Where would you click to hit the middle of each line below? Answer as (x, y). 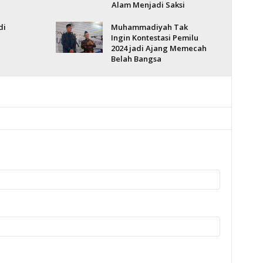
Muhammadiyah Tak (149, 27)
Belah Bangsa (136, 59)
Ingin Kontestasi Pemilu (154, 38)
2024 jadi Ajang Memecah (159, 48)
